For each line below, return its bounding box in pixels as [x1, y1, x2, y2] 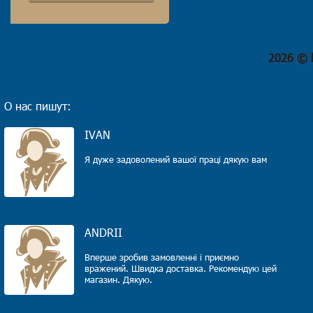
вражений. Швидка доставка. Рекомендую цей [85, 263, 277, 274]
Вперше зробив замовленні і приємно [85, 252, 239, 263]
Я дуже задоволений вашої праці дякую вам [85, 154, 267, 165]
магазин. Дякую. [85, 274, 152, 285]
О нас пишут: [4, 99, 71, 113]
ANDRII [85, 225, 122, 240]
